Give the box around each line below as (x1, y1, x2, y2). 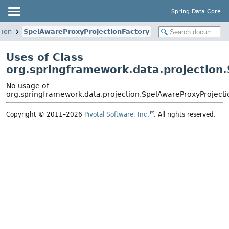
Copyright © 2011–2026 (6, 111, 84, 119)
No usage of (6, 82, 49, 90)
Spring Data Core (171, 8, 221, 15)
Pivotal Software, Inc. (84, 111, 149, 119)
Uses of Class (6, 51, 83, 63)
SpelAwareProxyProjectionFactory (24, 28, 149, 35)
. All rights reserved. (154, 111, 216, 119)
